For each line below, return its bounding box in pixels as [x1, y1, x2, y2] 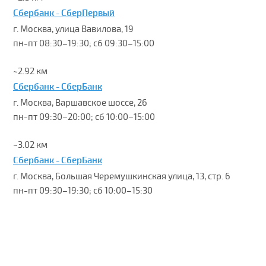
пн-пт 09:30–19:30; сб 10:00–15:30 [12, 185, 153, 196]
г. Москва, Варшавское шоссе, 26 [12, 97, 147, 108]
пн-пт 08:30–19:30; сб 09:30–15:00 [12, 38, 154, 49]
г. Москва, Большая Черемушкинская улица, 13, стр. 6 [12, 171, 230, 182]
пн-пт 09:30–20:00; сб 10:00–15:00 [12, 112, 155, 122]
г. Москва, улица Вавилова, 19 [12, 24, 134, 34]
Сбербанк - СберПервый [12, 8, 115, 19]
